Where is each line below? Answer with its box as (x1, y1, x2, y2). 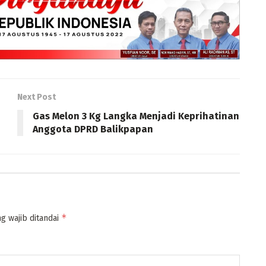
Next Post (17, 92, 56, 103)
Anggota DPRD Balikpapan (33, 123, 153, 135)
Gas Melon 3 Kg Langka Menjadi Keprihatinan (33, 110, 239, 122)
